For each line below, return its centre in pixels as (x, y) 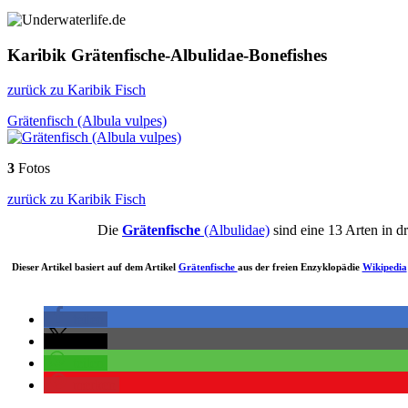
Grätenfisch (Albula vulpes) (87, 121)
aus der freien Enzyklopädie (300, 267)
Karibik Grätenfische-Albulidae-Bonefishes (167, 55)
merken (94, 385)
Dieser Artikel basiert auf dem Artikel (95, 267)
